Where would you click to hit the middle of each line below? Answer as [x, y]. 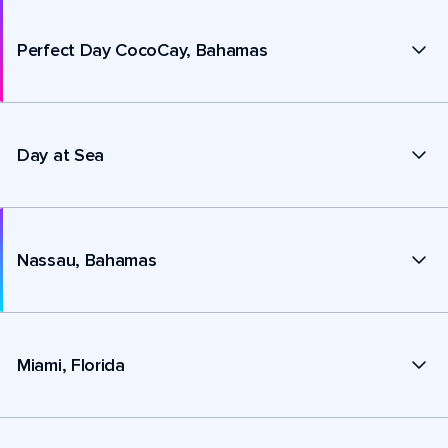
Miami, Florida [71, 364]
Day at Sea [60, 154]
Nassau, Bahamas [87, 259]
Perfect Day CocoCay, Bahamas [142, 49]
